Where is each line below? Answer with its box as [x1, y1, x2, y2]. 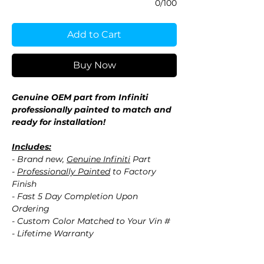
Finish [12, 179, 37, 190]
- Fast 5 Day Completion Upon [12, 191, 138, 202]
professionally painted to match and [12, 104, 171, 115]
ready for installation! [12, 117, 105, 128]
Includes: [12, 141, 51, 153]
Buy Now [72, 60, 116, 71]
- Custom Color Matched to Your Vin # [12, 216, 170, 227]
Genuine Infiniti [67, 154, 130, 165]
